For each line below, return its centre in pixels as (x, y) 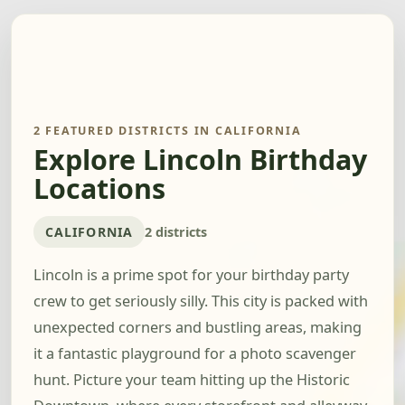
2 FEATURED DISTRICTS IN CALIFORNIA (168, 131)
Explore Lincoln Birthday (200, 160)
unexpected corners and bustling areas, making (198, 328)
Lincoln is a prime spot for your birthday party (191, 275)
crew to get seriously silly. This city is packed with (201, 301)
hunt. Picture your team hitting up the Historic (192, 380)
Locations (99, 189)
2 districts (175, 231)
